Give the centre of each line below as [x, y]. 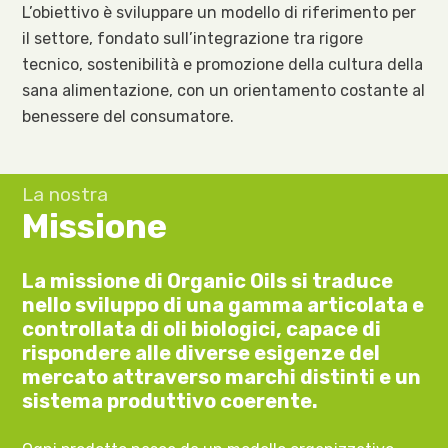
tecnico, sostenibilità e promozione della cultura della [223, 64]
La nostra [65, 194]
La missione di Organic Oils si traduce [208, 281]
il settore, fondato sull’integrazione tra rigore [193, 38]
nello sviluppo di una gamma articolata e [223, 305]
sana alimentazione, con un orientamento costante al [224, 90]
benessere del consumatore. [128, 116]
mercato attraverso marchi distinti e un [222, 377]
